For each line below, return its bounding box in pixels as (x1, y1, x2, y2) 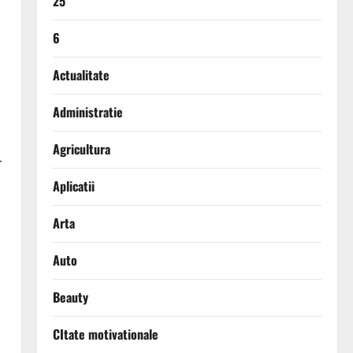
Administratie (52, 102, 123, 122)
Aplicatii (52, 176, 95, 196)
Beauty (52, 288, 88, 307)
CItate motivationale (52, 325, 158, 344)
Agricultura (52, 139, 110, 159)
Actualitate (52, 65, 110, 85)
